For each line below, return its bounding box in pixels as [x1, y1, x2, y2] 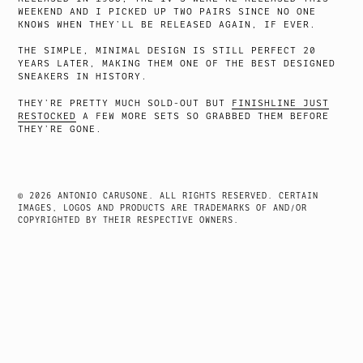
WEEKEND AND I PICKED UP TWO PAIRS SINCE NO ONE [18, 6, 317, 17]
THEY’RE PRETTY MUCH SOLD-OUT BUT [18, 97, 233, 109]
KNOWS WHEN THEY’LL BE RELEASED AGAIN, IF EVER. [18, 19, 317, 30]
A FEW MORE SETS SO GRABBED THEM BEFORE [76, 110, 330, 122]
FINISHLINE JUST [232, 97, 330, 109]
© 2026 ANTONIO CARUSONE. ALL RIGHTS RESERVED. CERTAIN [18, 190, 319, 200]
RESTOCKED [18, 110, 77, 122]
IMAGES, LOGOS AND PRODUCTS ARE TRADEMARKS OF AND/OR [18, 203, 308, 212]
